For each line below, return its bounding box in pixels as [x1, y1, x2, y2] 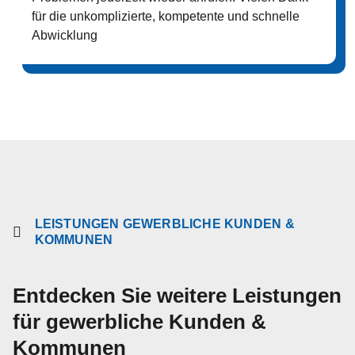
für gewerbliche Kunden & [13, 310, 266, 334]
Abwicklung [32, 29, 97, 42]
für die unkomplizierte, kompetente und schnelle [32, 10, 300, 23]
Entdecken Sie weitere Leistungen [13, 284, 342, 307]
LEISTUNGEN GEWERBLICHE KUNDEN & [34, 217, 295, 231]
